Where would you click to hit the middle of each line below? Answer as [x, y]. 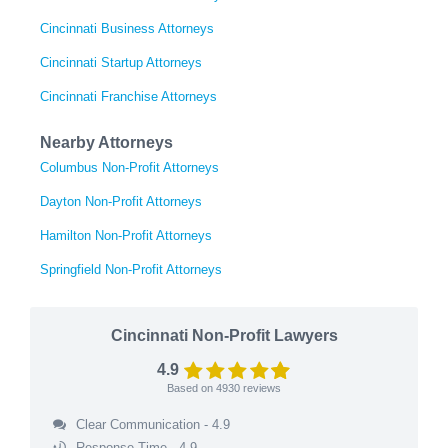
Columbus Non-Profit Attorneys [129, 167]
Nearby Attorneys [106, 142]
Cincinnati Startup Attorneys [121, 62]
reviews [260, 387]
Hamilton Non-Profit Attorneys [126, 235]
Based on [191, 387]
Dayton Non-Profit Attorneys [121, 201]
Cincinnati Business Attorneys [127, 28]
